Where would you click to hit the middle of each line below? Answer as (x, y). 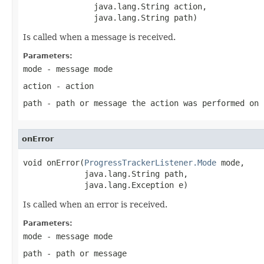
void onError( (54, 162)
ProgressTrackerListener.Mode (150, 162)
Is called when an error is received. (95, 204)
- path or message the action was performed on (150, 103)
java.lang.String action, (115, 6)
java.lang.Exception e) (105, 185)
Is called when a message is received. (99, 37)
